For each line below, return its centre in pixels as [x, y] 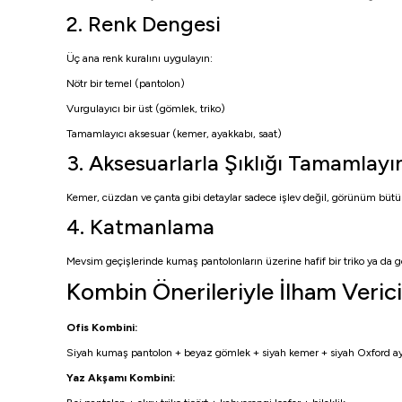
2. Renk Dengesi [144, 24]
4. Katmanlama [140, 227]
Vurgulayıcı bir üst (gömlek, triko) [146, 109]
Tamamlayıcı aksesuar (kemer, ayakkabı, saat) [174, 134]
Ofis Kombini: [102, 328]
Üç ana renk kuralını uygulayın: [140, 58]
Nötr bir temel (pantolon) [126, 83]
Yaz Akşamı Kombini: [121, 378]
